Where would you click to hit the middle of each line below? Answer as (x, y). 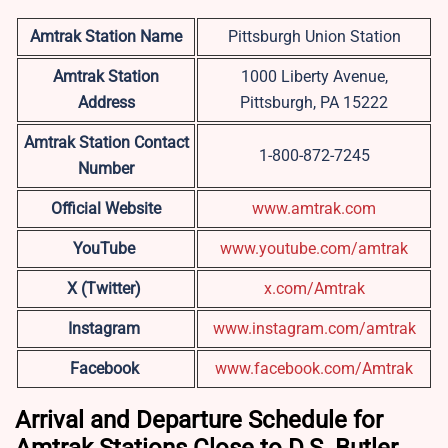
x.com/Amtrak (314, 289)
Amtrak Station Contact (106, 143)
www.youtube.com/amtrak (314, 249)
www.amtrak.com (314, 209)
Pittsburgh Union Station (314, 37)
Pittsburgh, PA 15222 (314, 103)
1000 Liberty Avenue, (314, 77)
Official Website (106, 209)
